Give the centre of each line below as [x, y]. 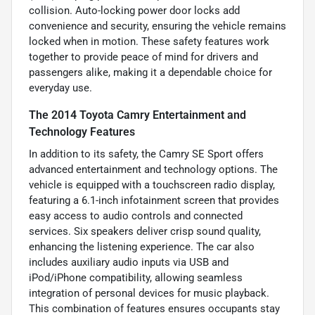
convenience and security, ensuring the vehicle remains [157, 26]
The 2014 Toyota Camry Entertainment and [137, 115]
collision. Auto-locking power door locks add [134, 10]
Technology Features [82, 131]
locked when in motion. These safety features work [149, 41]
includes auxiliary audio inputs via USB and [129, 262]
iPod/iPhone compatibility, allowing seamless [136, 277]
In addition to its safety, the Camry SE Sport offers [146, 154]
